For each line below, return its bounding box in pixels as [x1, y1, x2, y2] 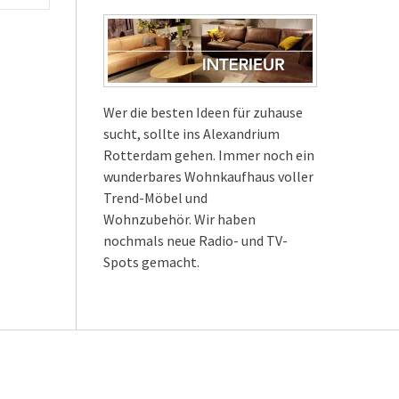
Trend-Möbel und [103, 188, 208, 207]
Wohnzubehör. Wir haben [103, 209, 256, 228]
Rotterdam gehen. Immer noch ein [103, 145, 314, 164]
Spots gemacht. [103, 252, 199, 271]
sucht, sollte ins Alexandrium [103, 124, 280, 142]
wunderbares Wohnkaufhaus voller [103, 167, 313, 185]
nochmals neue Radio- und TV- [103, 231, 288, 249]
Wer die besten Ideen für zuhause [103, 102, 303, 121]
